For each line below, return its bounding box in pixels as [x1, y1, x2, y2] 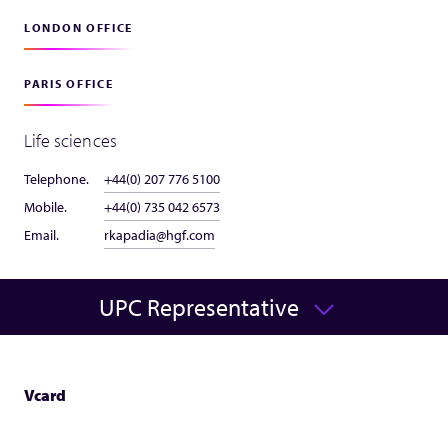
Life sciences [24, 129, 117, 152]
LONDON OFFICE [24, 20, 134, 35]
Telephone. [24, 170, 89, 188]
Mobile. [24, 198, 67, 216]
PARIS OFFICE [24, 76, 114, 91]
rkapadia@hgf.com [104, 226, 215, 244]
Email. [24, 226, 59, 244]
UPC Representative [99, 292, 299, 322]
